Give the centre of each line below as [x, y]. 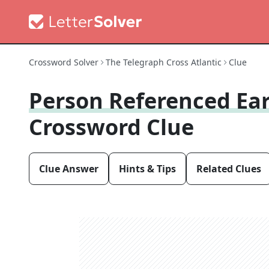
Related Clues [229, 169]
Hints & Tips [147, 169]
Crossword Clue [111, 127]
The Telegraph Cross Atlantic [164, 62]
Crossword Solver [64, 62]
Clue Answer [69, 169]
